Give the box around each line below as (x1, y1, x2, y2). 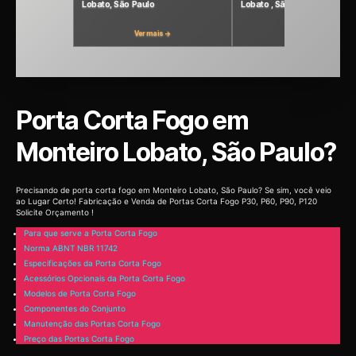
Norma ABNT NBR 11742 (24, 243, 118, 253)
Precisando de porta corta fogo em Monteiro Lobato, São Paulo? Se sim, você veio (16, 184, 331, 195)
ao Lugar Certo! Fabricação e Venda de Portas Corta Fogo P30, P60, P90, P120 (16, 195, 317, 206)
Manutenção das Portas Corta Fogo (24, 319, 161, 329)
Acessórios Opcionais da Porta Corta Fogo (24, 273, 185, 284)
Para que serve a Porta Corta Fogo (24, 228, 157, 238)
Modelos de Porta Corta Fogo (24, 288, 136, 299)
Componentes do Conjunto (24, 304, 126, 314)
